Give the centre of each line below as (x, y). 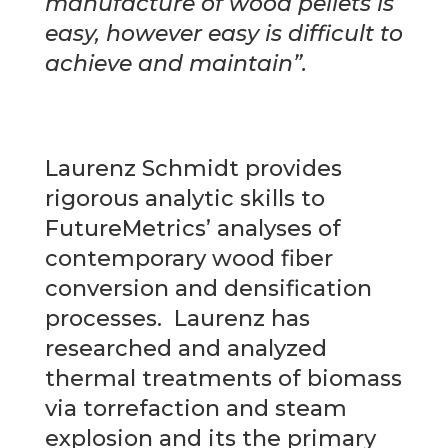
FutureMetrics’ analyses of (192, 228)
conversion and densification (208, 288)
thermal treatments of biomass (223, 378)
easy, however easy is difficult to (223, 33)
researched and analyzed (185, 348)
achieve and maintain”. (175, 63)
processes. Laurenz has (177, 318)
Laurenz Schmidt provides (193, 168)
